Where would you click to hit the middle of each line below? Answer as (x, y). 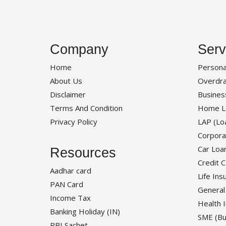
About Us (66, 81)
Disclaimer (68, 95)
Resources (83, 153)
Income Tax (70, 198)
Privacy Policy (74, 122)
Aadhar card (71, 171)
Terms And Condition (86, 108)
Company (79, 50)
